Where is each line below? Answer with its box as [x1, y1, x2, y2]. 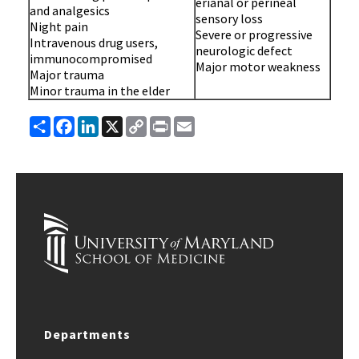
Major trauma [30, 67, 104, 83]
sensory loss [196, 10, 263, 26]
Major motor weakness [196, 58, 321, 75]
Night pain [30, 18, 88, 34]
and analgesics [30, 2, 110, 18]
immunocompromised [30, 50, 152, 67]
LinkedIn [99, 115, 146, 131]
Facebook [75, 115, 130, 131]
